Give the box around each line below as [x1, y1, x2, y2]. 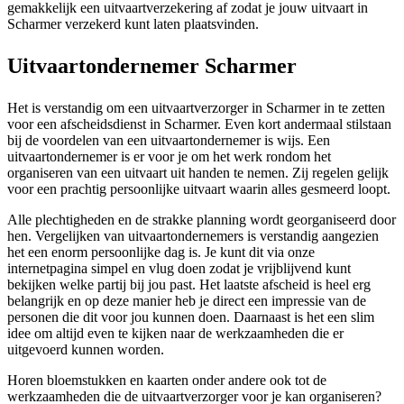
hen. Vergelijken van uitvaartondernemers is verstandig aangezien [7, 228, 379, 244]
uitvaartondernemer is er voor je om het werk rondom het [7, 149, 331, 165]
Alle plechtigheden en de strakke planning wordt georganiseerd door [7, 212, 396, 228]
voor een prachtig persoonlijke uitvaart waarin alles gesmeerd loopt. [7, 181, 390, 197]
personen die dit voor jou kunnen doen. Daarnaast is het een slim [7, 309, 374, 326]
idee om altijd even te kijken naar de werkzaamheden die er [7, 326, 344, 342]
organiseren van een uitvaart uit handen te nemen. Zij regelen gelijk [7, 165, 389, 181]
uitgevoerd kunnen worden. [7, 342, 164, 358]
